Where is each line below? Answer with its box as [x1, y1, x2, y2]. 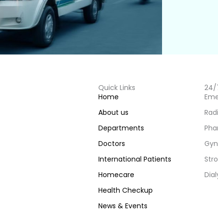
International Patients [98, 154, 172, 164]
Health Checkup [98, 185, 153, 196]
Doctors [98, 139, 126, 149]
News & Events [98, 201, 148, 211]
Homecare [98, 170, 135, 180]
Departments [98, 123, 145, 133]
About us [98, 108, 129, 118]
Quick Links [98, 83, 136, 93]
